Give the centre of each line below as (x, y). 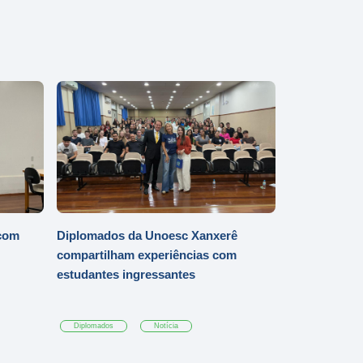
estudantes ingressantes (126, 275)
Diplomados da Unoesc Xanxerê (147, 236)
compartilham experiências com (147, 255)
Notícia (167, 326)
